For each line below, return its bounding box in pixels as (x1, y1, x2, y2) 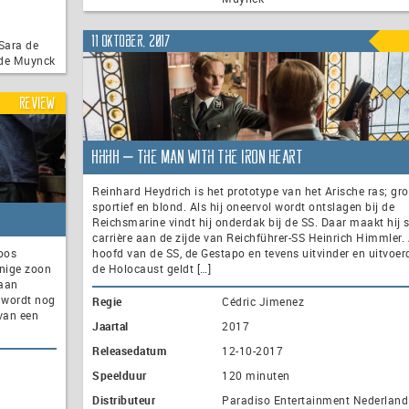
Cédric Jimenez (222, 294, 304, 309)
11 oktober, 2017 (92, 33, 171, 48)
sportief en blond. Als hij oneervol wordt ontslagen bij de (92, 199, 394, 215)
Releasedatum (92, 343, 166, 359)
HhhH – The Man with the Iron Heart (92, 148, 303, 167)
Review (19, 95, 57, 110)
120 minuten (222, 368, 290, 383)
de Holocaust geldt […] (92, 261, 211, 277)
